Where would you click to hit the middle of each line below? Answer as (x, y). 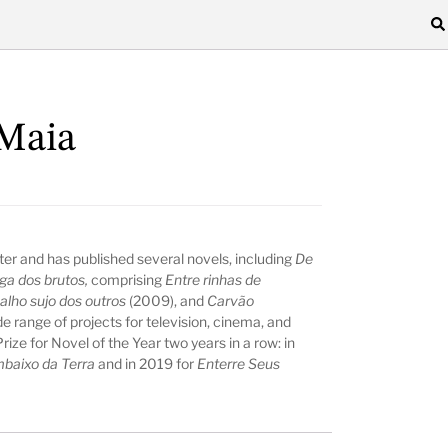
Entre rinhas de (213, 279)
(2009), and (167, 300)
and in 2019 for (148, 363)
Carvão (231, 300)
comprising (127, 279)
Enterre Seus (239, 363)
